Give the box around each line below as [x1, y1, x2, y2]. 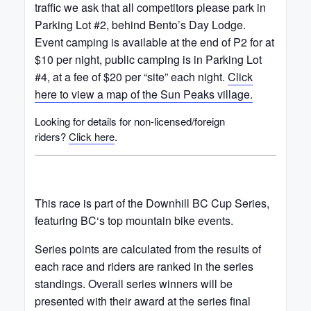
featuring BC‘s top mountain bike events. [35, 212, 233, 228]
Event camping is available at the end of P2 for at [35, 33, 274, 50]
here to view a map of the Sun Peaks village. [35, 85, 253, 102]
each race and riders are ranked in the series [35, 258, 253, 274]
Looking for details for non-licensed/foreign [35, 113, 225, 128]
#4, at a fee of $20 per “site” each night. [35, 68, 228, 85]
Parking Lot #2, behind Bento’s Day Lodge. [35, 16, 246, 33]
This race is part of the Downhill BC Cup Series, [35, 194, 269, 211]
